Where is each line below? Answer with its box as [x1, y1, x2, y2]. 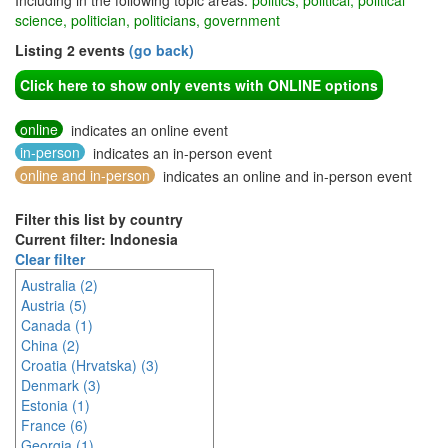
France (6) [21, 415, 88, 435]
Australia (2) [21, 275, 98, 295]
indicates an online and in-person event [159, 166, 412, 186]
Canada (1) [21, 315, 93, 335]
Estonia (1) [21, 395, 90, 415]
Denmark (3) [21, 375, 101, 395]
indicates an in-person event [89, 143, 272, 163]
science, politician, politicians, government [15, 10, 280, 30]
